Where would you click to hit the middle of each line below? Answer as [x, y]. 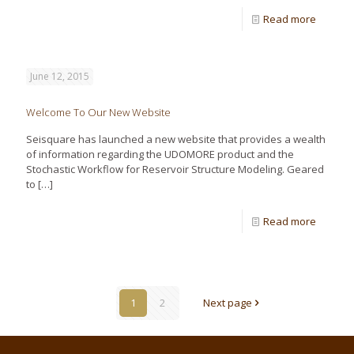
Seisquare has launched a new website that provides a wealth [176, 139]
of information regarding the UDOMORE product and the [160, 154]
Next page [227, 303]
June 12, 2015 [60, 76]
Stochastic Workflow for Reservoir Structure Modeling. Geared [175, 169]
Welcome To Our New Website [98, 112]
